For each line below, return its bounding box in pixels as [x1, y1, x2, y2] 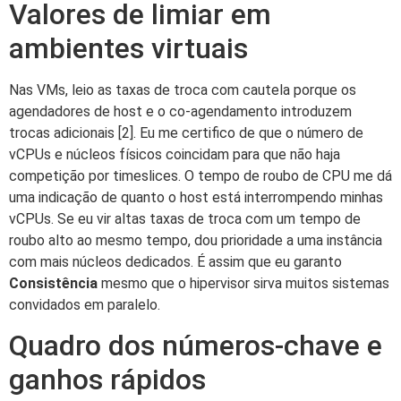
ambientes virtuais [9, 30, 248, 65]
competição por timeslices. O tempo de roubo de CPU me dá [9, 166, 392, 184]
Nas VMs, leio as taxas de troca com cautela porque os [9, 81, 356, 98]
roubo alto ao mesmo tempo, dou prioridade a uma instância [9, 231, 382, 249]
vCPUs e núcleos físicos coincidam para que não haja [9, 145, 340, 163]
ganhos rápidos [9, 363, 206, 397]
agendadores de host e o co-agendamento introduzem [9, 102, 352, 120]
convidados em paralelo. [9, 295, 160, 313]
